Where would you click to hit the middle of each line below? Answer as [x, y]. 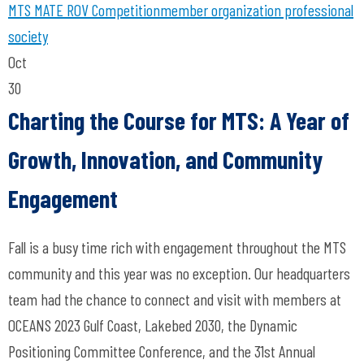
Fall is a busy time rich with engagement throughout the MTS [177, 247]
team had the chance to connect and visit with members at [175, 299]
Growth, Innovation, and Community [166, 159]
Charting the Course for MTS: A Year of [179, 120]
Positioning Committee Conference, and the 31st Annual [162, 351]
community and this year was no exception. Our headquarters [179, 273]
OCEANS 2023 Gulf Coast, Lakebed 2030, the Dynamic [153, 325]
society [28, 36]
